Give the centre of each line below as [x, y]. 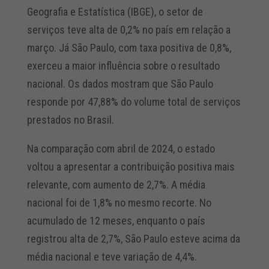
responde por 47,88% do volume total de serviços [134, 102]
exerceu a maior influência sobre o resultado [123, 66]
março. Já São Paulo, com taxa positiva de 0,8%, [129, 48]
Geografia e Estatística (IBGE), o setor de [115, 12]
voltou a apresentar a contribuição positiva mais [131, 167]
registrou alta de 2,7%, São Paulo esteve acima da [133, 239]
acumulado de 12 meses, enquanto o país [116, 221]
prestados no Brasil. [70, 120]
